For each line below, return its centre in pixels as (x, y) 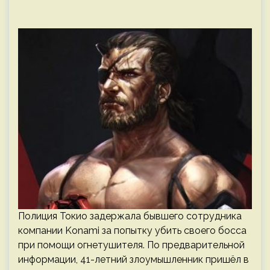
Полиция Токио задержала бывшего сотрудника (130, 216)
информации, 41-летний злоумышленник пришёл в (133, 259)
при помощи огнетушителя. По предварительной (131, 245)
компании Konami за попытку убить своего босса (132, 231)
